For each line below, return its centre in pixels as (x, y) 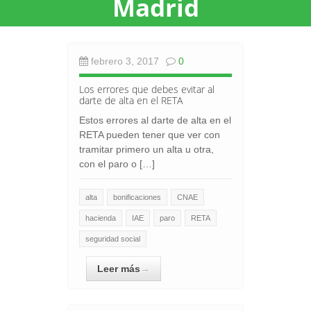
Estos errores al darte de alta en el (155, 120)
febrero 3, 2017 (124, 61)
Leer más (119, 269)
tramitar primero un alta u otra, (146, 149)
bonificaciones (137, 197)
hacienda (101, 218)
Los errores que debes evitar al (147, 89)
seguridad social (113, 239)
